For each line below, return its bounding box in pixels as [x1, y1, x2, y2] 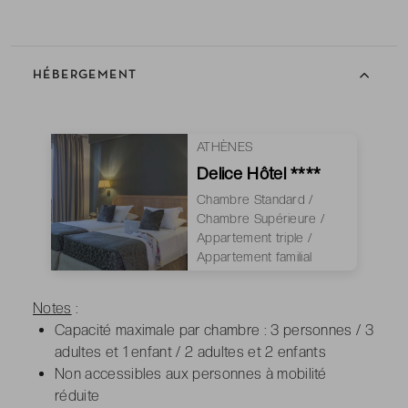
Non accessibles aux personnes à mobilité [55, 364, 327, 382]
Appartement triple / [197, 229, 312, 245]
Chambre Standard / [197, 191, 313, 207]
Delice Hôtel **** [197, 163, 321, 183]
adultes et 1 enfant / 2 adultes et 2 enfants [55, 342, 327, 361]
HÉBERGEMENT [33, 68, 138, 81]
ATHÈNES [197, 138, 253, 154]
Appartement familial [197, 249, 312, 264]
